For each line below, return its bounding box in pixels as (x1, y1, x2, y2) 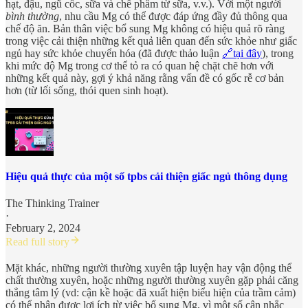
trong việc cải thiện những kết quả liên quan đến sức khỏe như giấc (5, 34, 297, 47)
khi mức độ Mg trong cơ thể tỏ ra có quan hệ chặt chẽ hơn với (5, 59, 274, 71)
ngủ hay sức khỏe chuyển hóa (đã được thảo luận (5, 47, 222, 59)
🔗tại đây (222, 47, 262, 59)
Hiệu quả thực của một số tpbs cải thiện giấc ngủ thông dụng (5, 170, 287, 183)
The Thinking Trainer (5, 197, 99, 210)
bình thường (5, 10, 59, 22)
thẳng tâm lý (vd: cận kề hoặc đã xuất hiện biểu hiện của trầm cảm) (5, 287, 296, 299)
